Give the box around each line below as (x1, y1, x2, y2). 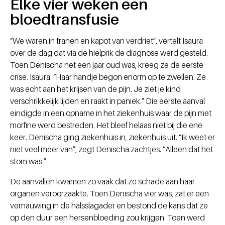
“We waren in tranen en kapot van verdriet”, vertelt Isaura (10, 36, 203, 46)
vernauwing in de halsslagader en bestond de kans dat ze (10, 200, 208, 211)
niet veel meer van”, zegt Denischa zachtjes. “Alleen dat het (10, 144, 213, 155)
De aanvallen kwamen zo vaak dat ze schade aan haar (10, 176, 195, 187)
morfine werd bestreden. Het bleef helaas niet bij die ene (10, 120, 202, 131)
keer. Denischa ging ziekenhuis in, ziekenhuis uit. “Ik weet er (10, 132, 215, 143)
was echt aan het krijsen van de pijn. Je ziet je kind (10, 84, 181, 94)
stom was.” (10, 156, 46, 167)
